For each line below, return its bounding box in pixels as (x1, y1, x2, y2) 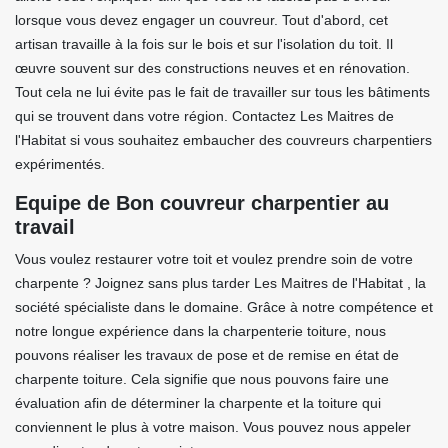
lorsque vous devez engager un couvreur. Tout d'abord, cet (15, 12, 388, 28)
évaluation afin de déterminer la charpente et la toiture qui (15, 395, 381, 411)
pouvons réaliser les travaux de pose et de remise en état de (15, 347, 399, 363)
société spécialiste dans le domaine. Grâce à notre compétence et (15, 299, 433, 315)
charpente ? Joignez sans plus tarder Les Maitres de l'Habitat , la (15, 275, 426, 291)
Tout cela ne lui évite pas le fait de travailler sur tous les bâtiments (15, 84, 430, 100)
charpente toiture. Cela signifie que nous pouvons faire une (15, 371, 389, 387)
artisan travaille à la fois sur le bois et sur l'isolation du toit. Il (15, 36, 393, 52)
